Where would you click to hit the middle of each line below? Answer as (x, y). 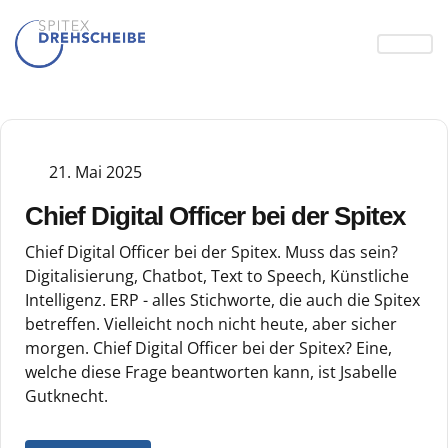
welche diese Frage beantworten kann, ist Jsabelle (211, 371)
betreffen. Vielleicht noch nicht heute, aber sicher (211, 323)
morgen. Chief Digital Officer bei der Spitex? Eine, (208, 347)
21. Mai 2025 (95, 171)
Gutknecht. (66, 395)
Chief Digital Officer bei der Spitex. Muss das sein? (211, 251)
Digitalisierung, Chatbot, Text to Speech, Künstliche (217, 275)
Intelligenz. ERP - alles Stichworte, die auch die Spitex (222, 299)
